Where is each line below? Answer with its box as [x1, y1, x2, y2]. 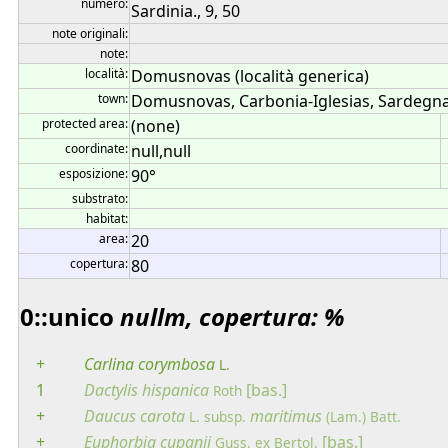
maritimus [250, 404, 322, 427]
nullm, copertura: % [120, 299, 345, 333]
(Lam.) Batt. [326, 406, 401, 426]
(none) [131, 115, 180, 137]
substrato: [72, 190, 128, 207]
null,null [131, 140, 191, 162]
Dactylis [84, 378, 138, 401]
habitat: [86, 210, 128, 227]
